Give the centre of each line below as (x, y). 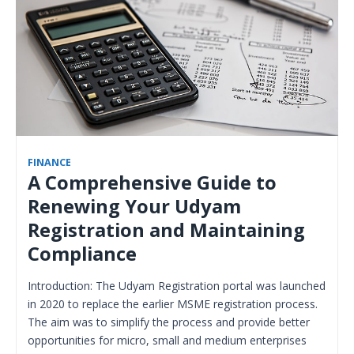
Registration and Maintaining (166, 230)
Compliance (82, 254)
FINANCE (49, 163)
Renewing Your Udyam (134, 207)
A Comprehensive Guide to (152, 183)
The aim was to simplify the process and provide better (169, 322)
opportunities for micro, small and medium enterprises (167, 341)
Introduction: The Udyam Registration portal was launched (177, 286)
